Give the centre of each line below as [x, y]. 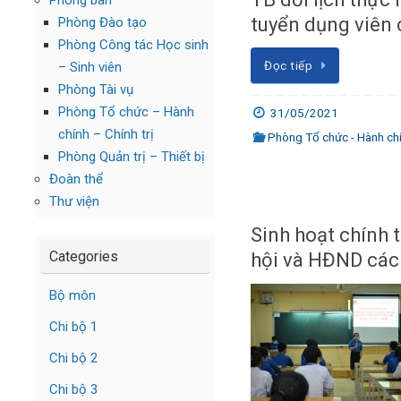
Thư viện [74, 201]
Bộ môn [73, 295]
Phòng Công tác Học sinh [133, 45]
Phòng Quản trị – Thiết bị [132, 157]
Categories [84, 256]
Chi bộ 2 [73, 358]
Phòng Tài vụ [96, 90]
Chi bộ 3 [73, 389]
